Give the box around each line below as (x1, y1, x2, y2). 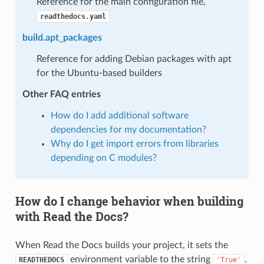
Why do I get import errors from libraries (50, 138, 219, 148)
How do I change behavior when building (15, 193, 243, 209)
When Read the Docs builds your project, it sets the (15, 240, 228, 250)
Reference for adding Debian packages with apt (36, 54, 232, 64)
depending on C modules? (50, 153, 157, 163)
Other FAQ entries (22, 89, 101, 99)
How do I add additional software (50, 110, 189, 120)
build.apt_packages (22, 32, 102, 42)
